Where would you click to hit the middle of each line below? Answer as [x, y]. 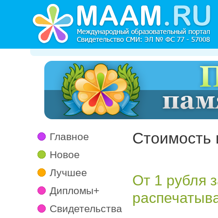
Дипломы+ [74, 191]
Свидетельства [86, 209]
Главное [69, 136]
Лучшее [68, 173]
